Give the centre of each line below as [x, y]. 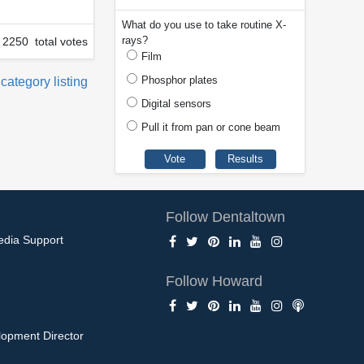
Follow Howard [214, 281]
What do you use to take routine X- [204, 25]
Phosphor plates [180, 80]
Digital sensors [176, 104]
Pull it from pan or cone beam [211, 128]
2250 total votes [45, 41]
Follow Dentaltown [226, 217]
